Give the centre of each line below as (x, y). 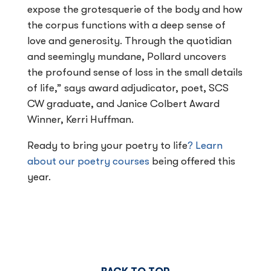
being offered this (192, 162)
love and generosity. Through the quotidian (129, 41)
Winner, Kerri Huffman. (83, 120)
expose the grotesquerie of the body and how (135, 10)
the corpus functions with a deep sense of (126, 25)
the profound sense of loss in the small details (135, 73)
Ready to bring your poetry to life (107, 146)
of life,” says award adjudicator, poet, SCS (128, 88)
